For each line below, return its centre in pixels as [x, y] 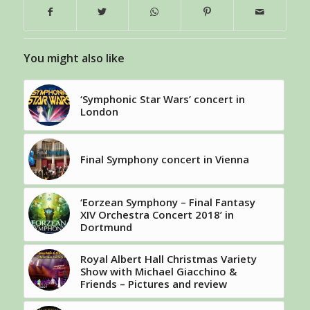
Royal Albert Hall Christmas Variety [168, 259]
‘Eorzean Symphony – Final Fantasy [167, 202]
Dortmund [106, 227]
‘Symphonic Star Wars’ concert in [162, 99]
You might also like [74, 58]
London [99, 112]
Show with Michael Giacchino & [158, 272]
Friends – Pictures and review [153, 284]
